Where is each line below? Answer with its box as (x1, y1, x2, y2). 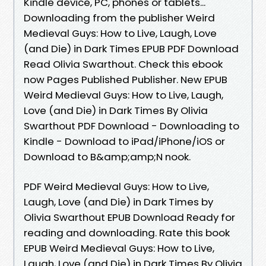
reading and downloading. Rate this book (24, 225, 230, 240)
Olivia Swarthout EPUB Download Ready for (24, 210, 235, 224)
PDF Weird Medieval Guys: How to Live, (24, 179, 209, 194)
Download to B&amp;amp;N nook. (24, 149, 191, 164)
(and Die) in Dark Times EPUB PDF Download (24, 41, 239, 56)
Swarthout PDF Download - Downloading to (24, 118, 239, 133)
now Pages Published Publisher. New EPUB (24, 72, 227, 87)
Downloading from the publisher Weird (24, 10, 215, 25)
